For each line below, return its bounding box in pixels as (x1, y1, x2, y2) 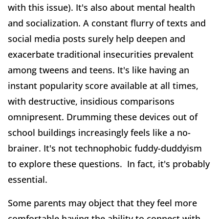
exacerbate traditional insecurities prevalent (8, 48, 194, 60)
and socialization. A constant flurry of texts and (8, 17, 206, 29)
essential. (8, 173, 47, 185)
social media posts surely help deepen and (8, 32, 185, 44)
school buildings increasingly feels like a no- (8, 126, 191, 138)
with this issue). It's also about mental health (8, 1, 195, 13)
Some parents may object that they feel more (8, 197, 197, 209)
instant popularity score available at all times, (8, 79, 198, 91)
